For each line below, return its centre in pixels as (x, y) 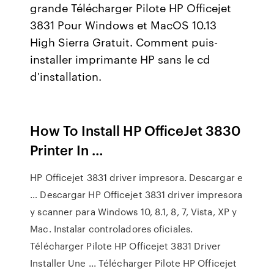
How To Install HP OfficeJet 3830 (136, 130)
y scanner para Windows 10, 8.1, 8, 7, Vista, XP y (134, 212)
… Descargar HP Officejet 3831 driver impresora (136, 194)
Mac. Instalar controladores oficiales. (112, 229)
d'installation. (66, 76)
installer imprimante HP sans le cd (120, 59)
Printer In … (67, 150)
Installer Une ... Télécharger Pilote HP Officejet (134, 263)
